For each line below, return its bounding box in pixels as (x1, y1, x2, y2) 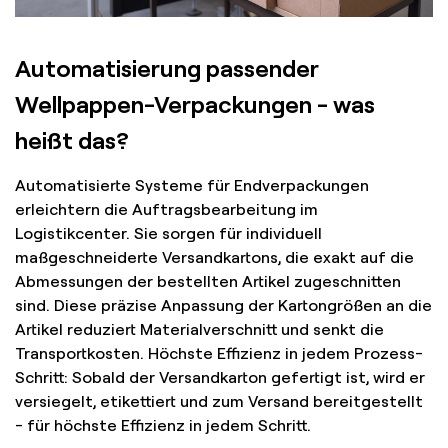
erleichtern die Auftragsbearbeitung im (15, 198, 318, 220)
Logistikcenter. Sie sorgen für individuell (15, 222, 322, 244)
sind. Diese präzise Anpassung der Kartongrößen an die (15, 294, 432, 316)
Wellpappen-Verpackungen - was (15, 87, 375, 120)
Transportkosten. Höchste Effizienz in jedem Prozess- (15, 342, 423, 364)
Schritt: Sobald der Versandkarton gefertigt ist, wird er (15, 366, 425, 388)
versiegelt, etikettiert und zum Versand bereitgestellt (15, 390, 423, 412)
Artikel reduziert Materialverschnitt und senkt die (15, 318, 384, 340)
